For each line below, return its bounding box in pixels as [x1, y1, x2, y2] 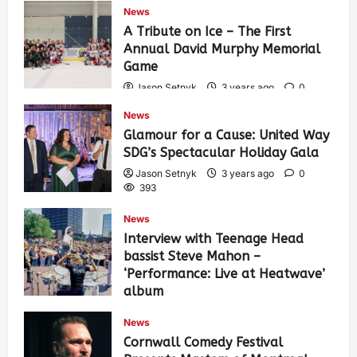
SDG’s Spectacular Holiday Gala [124, 145, 319, 161]
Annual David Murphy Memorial [124, 41, 320, 57]
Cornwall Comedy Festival [124, 335, 283, 351]
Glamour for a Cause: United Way [124, 127, 329, 143]
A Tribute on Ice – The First [124, 24, 291, 40]
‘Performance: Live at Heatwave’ [124, 266, 325, 282]
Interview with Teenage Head [124, 231, 304, 247]
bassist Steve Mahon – [124, 249, 261, 265]
